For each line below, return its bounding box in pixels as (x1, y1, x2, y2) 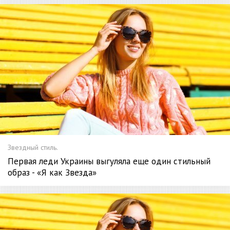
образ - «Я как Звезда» (8, 167, 97, 179)
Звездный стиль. (8, 143, 58, 152)
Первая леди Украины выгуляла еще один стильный (8, 156, 210, 167)
